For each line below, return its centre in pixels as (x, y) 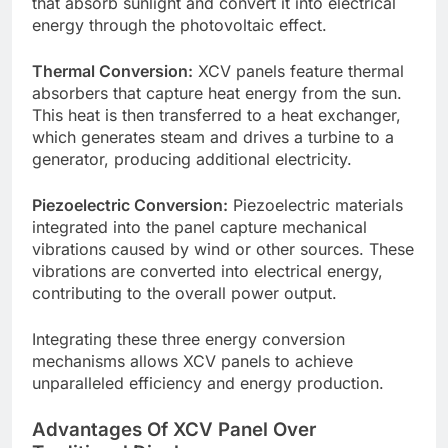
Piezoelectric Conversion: (130, 205)
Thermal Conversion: (112, 71)
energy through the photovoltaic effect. (179, 25)
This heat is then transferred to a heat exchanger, (216, 115)
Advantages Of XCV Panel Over (174, 430)
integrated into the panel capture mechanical (199, 227)
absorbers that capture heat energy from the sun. (217, 93)
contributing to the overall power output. (184, 293)
